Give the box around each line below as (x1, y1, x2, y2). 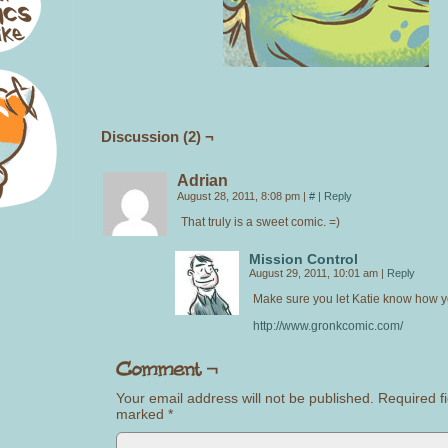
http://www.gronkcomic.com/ (253, 318, 403, 333)
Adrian (177, 171, 228, 189)
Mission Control (249, 250, 358, 267)
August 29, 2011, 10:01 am (249, 266, 381, 279)
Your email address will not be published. (116, 389, 374, 406)
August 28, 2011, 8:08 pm (177, 189, 303, 202)
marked (116, 405, 168, 422)
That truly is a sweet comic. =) (181, 214, 340, 229)
